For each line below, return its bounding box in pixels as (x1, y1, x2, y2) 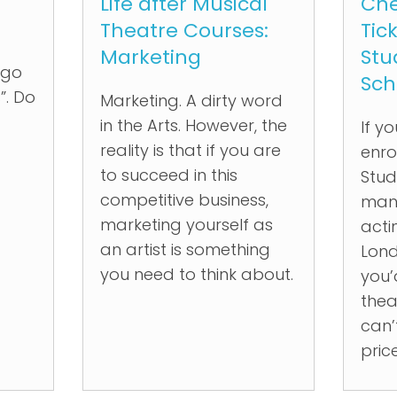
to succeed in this (99, 164, 237, 186)
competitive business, (99, 189, 269, 211)
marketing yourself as (99, 214, 273, 236)
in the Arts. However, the (99, 114, 287, 136)
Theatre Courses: (99, 17, 269, 44)
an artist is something (99, 238, 270, 261)
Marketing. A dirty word (99, 90, 283, 112)
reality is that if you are (99, 139, 281, 161)
